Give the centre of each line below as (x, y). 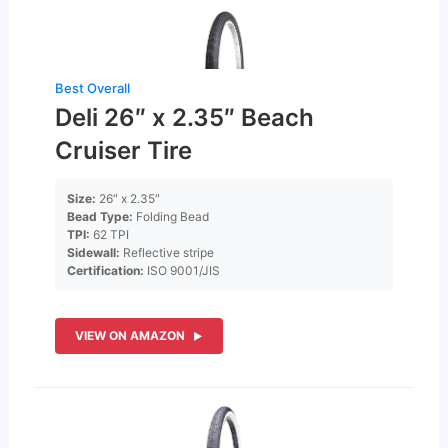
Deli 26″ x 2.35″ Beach (185, 118)
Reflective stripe (167, 253)
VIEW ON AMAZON (130, 336)
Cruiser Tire (124, 151)
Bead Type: (100, 217)
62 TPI (110, 235)
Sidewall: (94, 253)
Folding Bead (171, 217)
